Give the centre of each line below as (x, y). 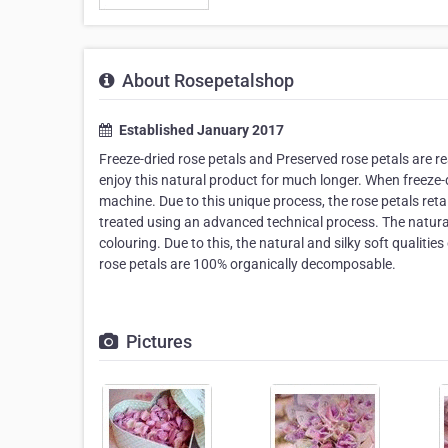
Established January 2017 (200, 130)
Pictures (157, 341)
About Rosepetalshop (206, 80)
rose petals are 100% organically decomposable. (247, 264)
